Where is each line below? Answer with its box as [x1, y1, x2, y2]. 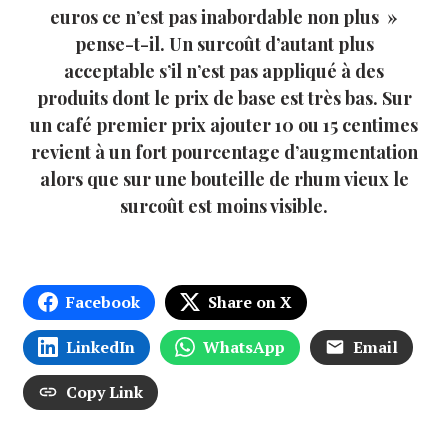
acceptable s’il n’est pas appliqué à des [64, 58, 384, 83]
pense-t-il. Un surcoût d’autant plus [74, 31, 374, 56]
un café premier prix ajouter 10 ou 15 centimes [30, 112, 418, 137]
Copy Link [66, 380, 143, 403]
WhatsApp [203, 335, 285, 358]
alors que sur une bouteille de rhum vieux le [39, 166, 409, 191]
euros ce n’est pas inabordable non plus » [50, 4, 398, 29]
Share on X [208, 290, 292, 313]
